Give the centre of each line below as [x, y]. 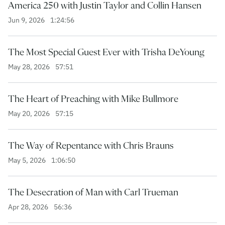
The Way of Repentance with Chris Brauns [91, 145]
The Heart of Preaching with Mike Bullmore [93, 99]
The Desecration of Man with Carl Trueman [93, 192]
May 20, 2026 [30, 113]
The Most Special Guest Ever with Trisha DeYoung [106, 52]
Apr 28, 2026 [29, 207]
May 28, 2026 [30, 67]
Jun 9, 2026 [27, 20]
